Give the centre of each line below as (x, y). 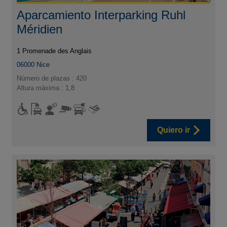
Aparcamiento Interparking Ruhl (101, 15)
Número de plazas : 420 (52, 78)
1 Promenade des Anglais (54, 51)
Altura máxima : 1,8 (46, 88)
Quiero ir (173, 130)
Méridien (40, 29)
